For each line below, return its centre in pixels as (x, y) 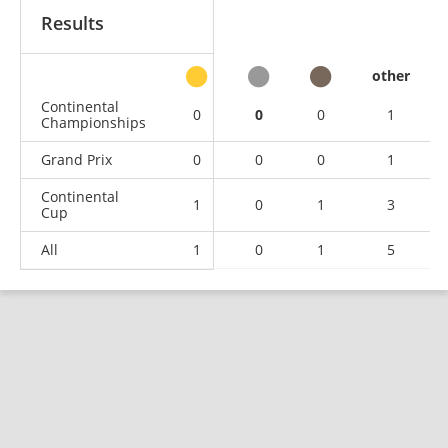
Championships (93, 122)
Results (72, 22)
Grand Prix (76, 159)
